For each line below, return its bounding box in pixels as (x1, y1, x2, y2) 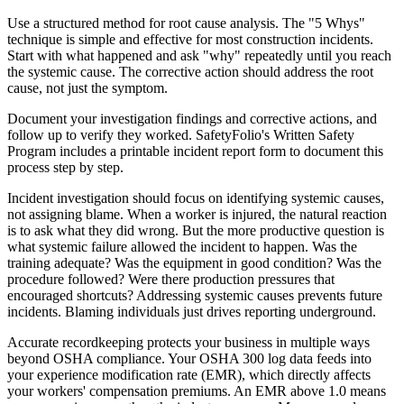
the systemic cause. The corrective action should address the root (7, 64, 373, 80)
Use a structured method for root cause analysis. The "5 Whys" (7, 15, 365, 32)
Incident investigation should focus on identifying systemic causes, (7, 190, 384, 207)
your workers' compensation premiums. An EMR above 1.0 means (7, 383, 386, 399)
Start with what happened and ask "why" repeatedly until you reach (7, 48, 391, 64)
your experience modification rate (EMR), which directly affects (7, 367, 371, 383)
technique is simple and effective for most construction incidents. (7, 32, 373, 48)
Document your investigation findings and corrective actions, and (7, 111, 377, 127)
